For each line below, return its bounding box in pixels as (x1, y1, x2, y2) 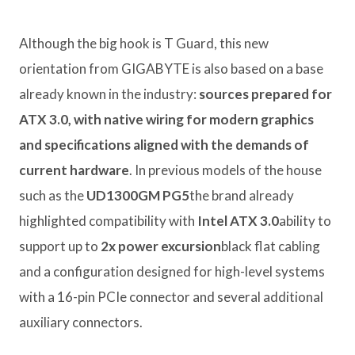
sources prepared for (199, 85, 332, 102)
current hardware (19, 161, 129, 178)
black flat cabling (221, 237, 320, 254)
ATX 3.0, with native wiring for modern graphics (19, 110, 314, 128)
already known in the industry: (19, 85, 199, 102)
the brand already (189, 186, 294, 204)
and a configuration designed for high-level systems (19, 262, 325, 280)
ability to (279, 212, 331, 229)
